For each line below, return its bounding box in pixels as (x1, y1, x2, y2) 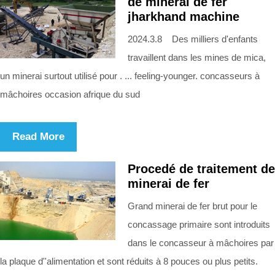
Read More (12, 130, 64, 142)
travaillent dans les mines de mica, (128, 52, 266, 63)
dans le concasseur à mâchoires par (128, 237, 274, 248)
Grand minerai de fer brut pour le (128, 200, 257, 211)
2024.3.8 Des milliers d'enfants (128, 33, 258, 44)
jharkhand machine (128, 9, 239, 23)
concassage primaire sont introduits (128, 219, 270, 230)
